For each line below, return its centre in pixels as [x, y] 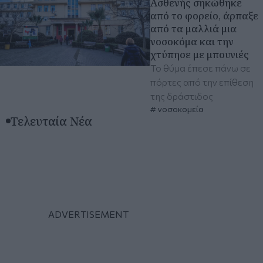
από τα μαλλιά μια [194, 28]
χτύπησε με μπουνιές [200, 54]
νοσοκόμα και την [192, 41]
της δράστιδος [182, 96]
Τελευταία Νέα [52, 121]
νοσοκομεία [180, 109]
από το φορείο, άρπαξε [205, 15]
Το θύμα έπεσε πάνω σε [201, 68]
